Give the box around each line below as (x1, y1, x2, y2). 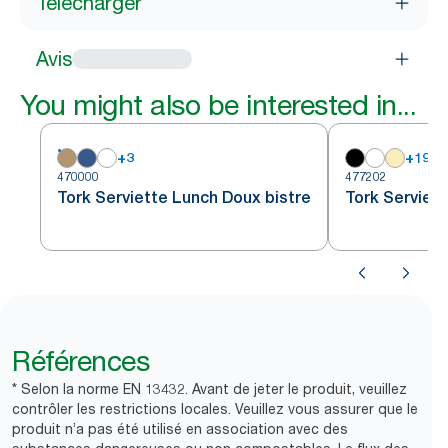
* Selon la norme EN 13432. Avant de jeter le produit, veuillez (12, 380, 407, 397)
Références (12, 344, 149, 378)
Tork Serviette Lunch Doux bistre (57, 188, 311, 207)
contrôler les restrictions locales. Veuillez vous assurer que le (12, 400, 418, 417)
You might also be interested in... (20, 88, 416, 122)
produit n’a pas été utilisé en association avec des (12, 420, 348, 437)
